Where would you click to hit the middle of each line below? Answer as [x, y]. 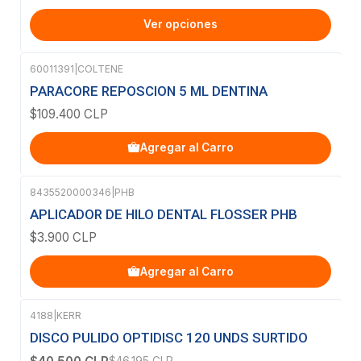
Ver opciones [180, 24]
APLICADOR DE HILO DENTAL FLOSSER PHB [164, 215]
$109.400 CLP [69, 114]
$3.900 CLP [63, 238]
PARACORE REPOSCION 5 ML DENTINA [149, 91]
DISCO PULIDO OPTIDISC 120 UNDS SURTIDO [169, 338]
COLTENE [100, 68]
